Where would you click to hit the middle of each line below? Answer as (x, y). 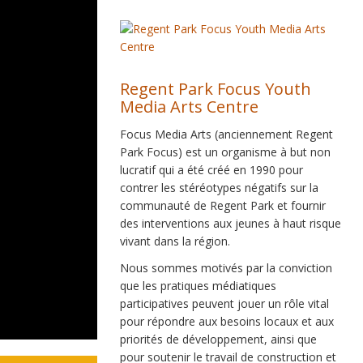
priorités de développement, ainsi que (218, 339)
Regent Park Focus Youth (215, 89)
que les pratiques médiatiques (198, 286)
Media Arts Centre (189, 107)
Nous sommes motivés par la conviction (226, 268)
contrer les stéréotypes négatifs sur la (219, 188)
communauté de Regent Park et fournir (222, 205)
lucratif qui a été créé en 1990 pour (211, 170)
